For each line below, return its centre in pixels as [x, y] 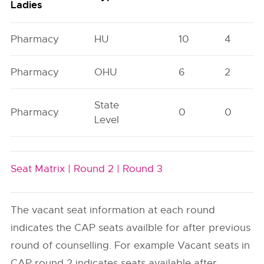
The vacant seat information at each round [113, 210]
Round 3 [143, 169]
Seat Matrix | [41, 169]
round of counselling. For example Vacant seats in [131, 245]
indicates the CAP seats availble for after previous [131, 228]
